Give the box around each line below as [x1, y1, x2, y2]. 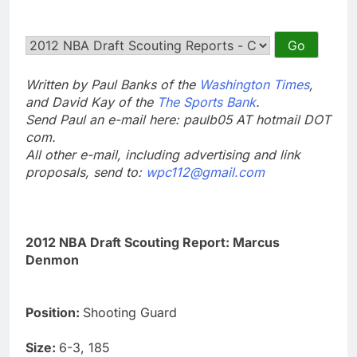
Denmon [25, 251, 79, 268]
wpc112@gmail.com [146, 163, 265, 180]
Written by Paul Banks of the [25, 76, 199, 92]
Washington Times [199, 76, 309, 92]
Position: [25, 304, 83, 320]
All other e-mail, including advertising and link [25, 146, 300, 163]
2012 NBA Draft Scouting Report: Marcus [25, 233, 280, 250]
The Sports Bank [157, 93, 256, 110]
